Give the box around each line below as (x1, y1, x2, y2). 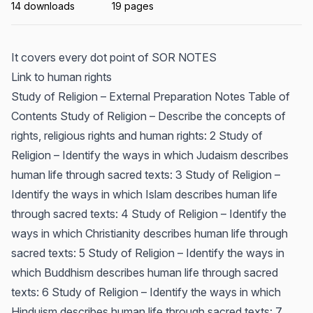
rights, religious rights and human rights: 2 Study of (11, 129, 263, 143)
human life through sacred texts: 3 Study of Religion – (11, 168, 280, 182)
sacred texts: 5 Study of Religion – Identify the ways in (11, 246, 284, 260)
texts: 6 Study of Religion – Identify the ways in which (11, 285, 281, 299)
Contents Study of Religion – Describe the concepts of (11, 109, 286, 123)
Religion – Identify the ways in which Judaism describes (11, 148, 289, 162)
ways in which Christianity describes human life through (11, 226, 288, 240)
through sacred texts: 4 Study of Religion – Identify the (11, 207, 286, 221)
